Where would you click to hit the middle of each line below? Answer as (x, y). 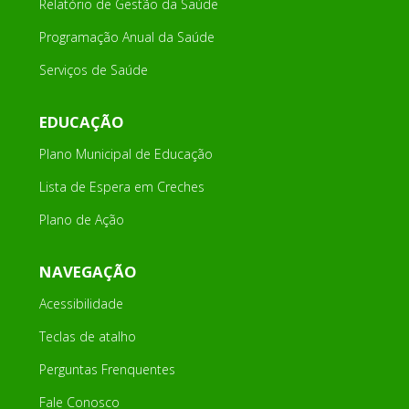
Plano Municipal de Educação (126, 154)
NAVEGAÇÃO (88, 272)
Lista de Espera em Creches (121, 187)
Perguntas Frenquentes (107, 370)
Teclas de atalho (87, 337)
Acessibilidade (81, 304)
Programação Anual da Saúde (126, 37)
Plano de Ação (81, 220)
